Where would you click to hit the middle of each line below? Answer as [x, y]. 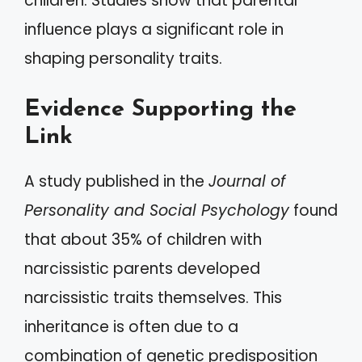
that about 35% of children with [143, 240]
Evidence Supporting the [160, 109]
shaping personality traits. [123, 58]
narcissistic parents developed [142, 269]
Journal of [247, 181]
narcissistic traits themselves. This [153, 298]
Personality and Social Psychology [157, 210]
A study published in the [116, 181]
